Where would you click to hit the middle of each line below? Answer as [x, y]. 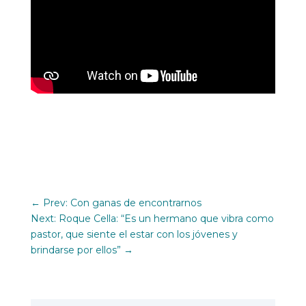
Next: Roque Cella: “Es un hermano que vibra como [152, 218]
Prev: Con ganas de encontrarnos [122, 203]
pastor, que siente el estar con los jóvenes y [134, 234]
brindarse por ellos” [75, 250]
